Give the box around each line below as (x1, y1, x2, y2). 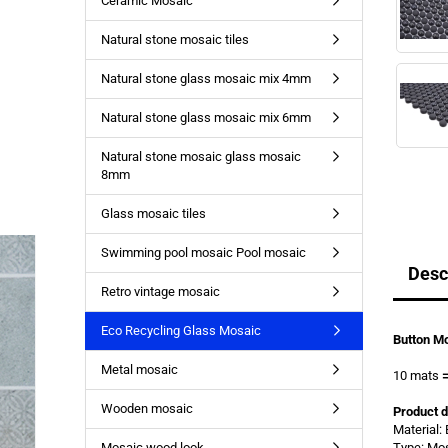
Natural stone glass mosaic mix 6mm (100, 110, 311, 125)
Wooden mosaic (100, 401, 193, 416)
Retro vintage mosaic (100, 284, 220, 299)
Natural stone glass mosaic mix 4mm (100, 71, 311, 86)
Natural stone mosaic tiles (100, 32, 249, 47)
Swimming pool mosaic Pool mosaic (100, 245, 306, 260)
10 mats (393, 368, 443, 383)
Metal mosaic (100, 362, 178, 377)
